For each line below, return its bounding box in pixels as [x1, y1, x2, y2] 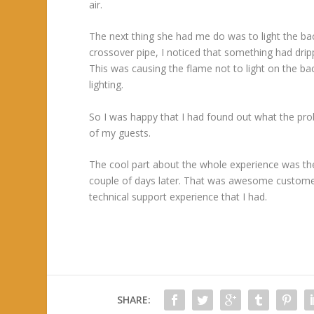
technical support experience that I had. [89, 190, 268, 204]
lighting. [89, 78, 124, 92]
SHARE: [116, 293, 151, 307]
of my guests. [89, 125, 151, 139]
